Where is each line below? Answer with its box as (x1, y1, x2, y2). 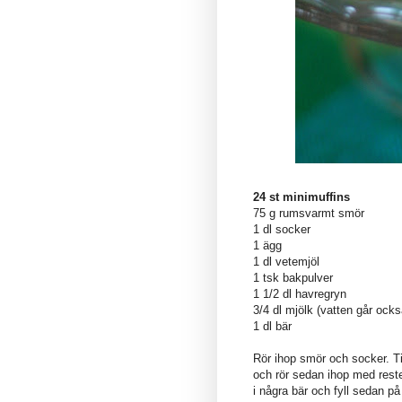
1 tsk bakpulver (253, 270, 333, 284)
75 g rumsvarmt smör (253, 205, 364, 220)
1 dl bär (253, 319, 292, 333)
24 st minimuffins (253, 189, 350, 204)
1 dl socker (253, 222, 310, 236)
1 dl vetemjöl (253, 254, 319, 268)
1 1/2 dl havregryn (253, 286, 346, 301)
